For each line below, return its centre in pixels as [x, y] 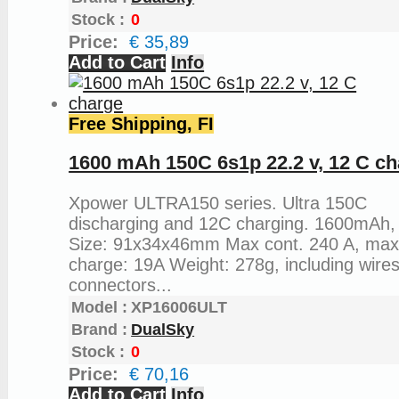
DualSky [163, 330]
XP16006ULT [179, 308]
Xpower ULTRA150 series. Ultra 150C [218, 204]
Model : [100, 308]
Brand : [100, 330]
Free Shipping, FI [142, 123]
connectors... [121, 285]
